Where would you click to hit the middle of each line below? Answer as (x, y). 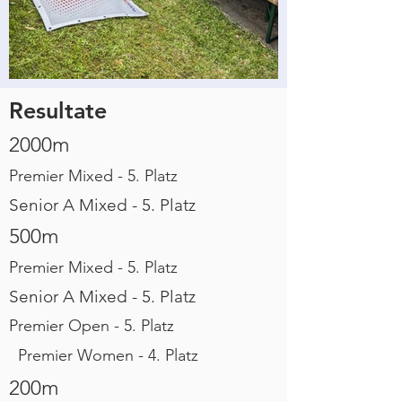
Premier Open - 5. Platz (92, 326)
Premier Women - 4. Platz (108, 355)
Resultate (58, 110)
